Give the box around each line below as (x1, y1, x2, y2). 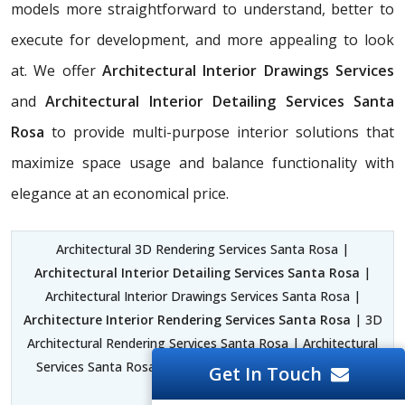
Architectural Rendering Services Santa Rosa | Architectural (27, 334, 378, 352)
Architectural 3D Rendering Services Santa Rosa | (56, 240, 349, 258)
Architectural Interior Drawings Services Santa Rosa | (44, 287, 361, 305)
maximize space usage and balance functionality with (11, 152, 394, 173)
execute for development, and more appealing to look (11, 29, 394, 50)
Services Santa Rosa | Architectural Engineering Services (35, 357, 370, 375)
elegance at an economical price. (11, 183, 229, 203)
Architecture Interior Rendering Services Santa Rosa (23, 310, 351, 328)
